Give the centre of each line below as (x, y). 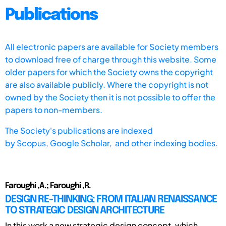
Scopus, (33, 143)
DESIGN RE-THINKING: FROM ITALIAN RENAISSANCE (111, 199)
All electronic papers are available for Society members (112, 46)
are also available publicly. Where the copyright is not (107, 84)
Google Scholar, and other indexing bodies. (134, 143)
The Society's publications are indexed (79, 130)
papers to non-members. (54, 109)
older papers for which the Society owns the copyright (109, 72)
